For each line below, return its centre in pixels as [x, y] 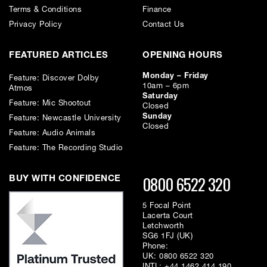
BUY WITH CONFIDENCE [65, 179]
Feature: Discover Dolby [54, 78]
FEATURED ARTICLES [59, 56]
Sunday [157, 117]
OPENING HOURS [183, 56]
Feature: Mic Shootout [50, 103]
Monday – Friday [176, 76]
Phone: [155, 246]
